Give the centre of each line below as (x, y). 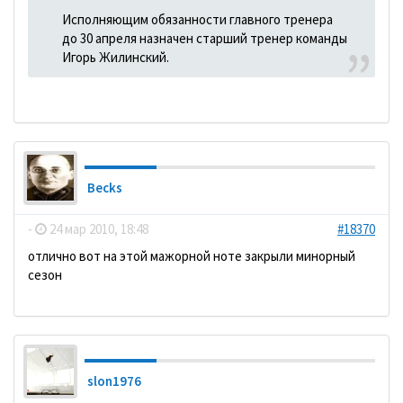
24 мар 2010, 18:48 (98, 229)
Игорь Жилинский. (115, 57)
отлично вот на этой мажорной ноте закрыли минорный (192, 256)
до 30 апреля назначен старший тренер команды (204, 38)
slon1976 (114, 381)
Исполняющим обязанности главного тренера (197, 19)
